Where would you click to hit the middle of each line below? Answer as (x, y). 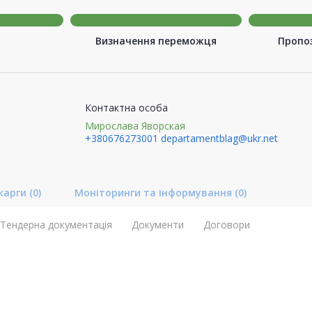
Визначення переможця (156, 40)
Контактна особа (126, 107)
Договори (227, 224)
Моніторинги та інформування (155, 192)
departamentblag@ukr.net (219, 138)
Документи (158, 224)
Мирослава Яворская (135, 125)
